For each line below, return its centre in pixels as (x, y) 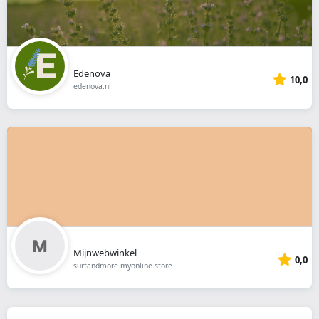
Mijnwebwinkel (105, 253)
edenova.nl (92, 86)
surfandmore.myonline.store (122, 266)
